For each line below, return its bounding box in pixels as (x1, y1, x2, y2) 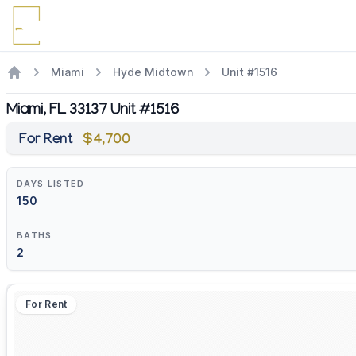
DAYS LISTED (17, 178, 85, 189)
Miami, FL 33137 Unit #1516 (6, 102, 179, 121)
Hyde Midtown (113, 65, 193, 79)
